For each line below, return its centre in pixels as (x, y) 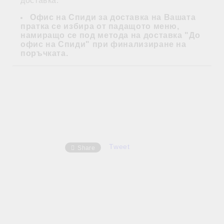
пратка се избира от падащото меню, (100, 26)
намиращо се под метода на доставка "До (110, 35)
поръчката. (44, 53)
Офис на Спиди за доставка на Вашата (113, 17)
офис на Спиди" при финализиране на (103, 44)
